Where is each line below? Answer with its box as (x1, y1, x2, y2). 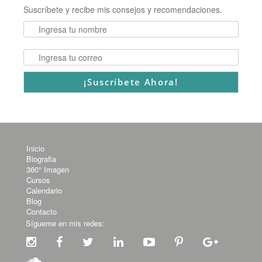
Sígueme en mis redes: (26, 218, 105, 229)
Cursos (26, 174, 50, 185)
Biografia (26, 153, 56, 164)
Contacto (26, 206, 57, 217)
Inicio (26, 143, 44, 154)
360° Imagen (26, 164, 69, 175)
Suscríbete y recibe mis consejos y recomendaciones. (23, 4, 222, 15)
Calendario (26, 185, 62, 196)
